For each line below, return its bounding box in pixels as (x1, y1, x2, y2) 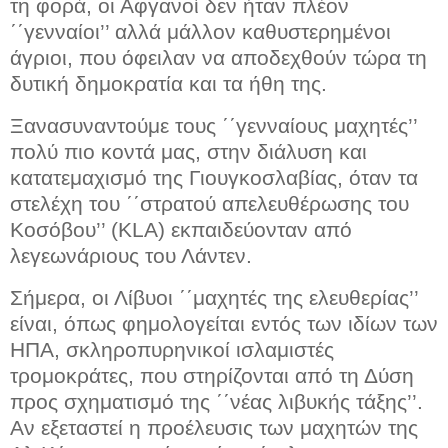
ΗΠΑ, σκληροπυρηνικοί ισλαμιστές (10, 337, 334, 361)
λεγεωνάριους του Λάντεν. (10, 243, 252, 267)
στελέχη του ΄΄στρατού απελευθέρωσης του (10, 191, 409, 215)
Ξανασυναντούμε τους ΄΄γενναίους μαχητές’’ (10, 113, 417, 137)
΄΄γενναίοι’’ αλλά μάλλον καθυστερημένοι (10, 19, 391, 43)
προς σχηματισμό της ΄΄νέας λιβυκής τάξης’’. (10, 389, 423, 413)
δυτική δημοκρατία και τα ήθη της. (10, 71, 327, 95)
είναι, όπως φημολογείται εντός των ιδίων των (10, 311, 438, 335)
